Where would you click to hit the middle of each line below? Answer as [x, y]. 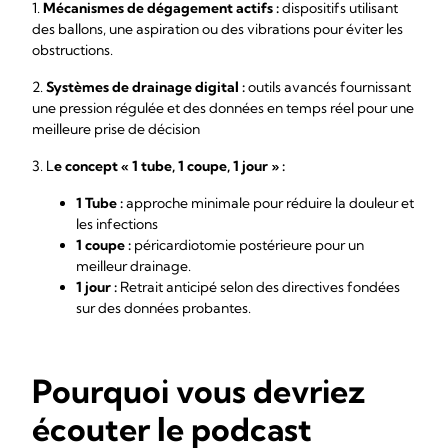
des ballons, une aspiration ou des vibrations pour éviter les [217, 29]
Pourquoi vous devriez [198, 391]
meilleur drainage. [133, 266]
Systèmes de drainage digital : [145, 87]
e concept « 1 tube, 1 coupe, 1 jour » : [169, 166]
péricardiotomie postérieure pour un [247, 245]
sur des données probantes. [163, 308]
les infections [117, 224]
